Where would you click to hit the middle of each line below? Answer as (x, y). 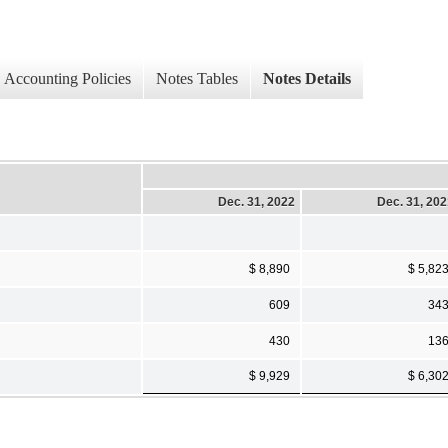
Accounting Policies (67, 79)
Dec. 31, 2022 (256, 201)
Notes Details (307, 79)
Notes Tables (197, 79)
